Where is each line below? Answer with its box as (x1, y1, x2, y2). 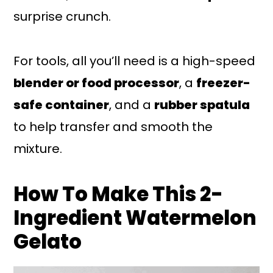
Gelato (13, 227, 82, 255)
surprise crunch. (13, 7, 112, 25)
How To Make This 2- (13, 180, 224, 208)
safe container (13, 96, 110, 113)
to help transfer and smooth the (13, 118, 213, 135)
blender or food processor (13, 74, 180, 91)
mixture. (13, 140, 63, 157)
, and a (109, 96, 155, 113)
